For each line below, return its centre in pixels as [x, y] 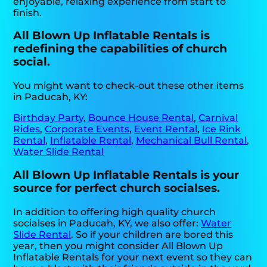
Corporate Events [87, 129]
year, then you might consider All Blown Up [118, 246]
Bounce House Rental [141, 118]
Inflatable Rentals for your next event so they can [133, 257]
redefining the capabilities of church [120, 49]
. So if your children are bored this [152, 234]
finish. [28, 13]
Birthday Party [49, 118]
